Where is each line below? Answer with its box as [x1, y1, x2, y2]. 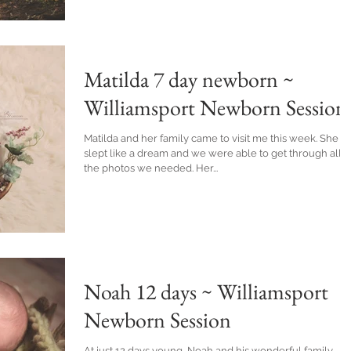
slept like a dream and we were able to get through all [84, 147, 342, 159]
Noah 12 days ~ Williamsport [84, 277, 328, 306]
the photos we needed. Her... [196, 161, 218, 174]
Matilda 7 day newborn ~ [84, 64, 294, 93]
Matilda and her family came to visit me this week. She [84, 132, 320, 144]
